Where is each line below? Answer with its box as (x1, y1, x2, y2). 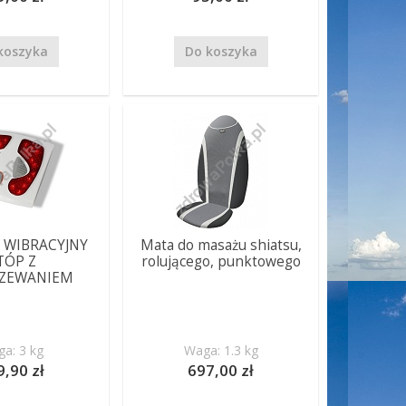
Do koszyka (184, 43, 257, 60)
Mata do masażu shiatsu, (140, 236, 302, 255)
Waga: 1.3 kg (183, 342, 258, 359)
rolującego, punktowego (140, 252, 301, 271)
